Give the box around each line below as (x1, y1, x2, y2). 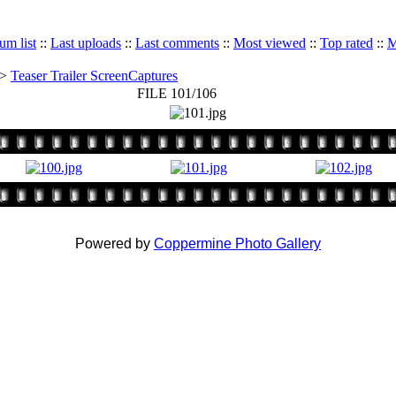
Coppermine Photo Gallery (154, 236, 321, 251)
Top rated (320, 35, 373, 50)
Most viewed (233, 35, 306, 50)
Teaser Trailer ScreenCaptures (11, 68, 178, 83)
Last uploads (50, 35, 121, 50)
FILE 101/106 (136, 86, 217, 101)
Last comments (135, 35, 219, 50)
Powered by (75, 236, 154, 251)
